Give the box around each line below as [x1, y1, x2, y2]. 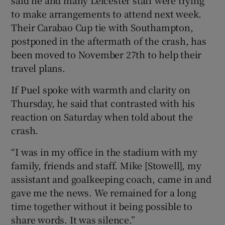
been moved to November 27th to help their [11, 47, 202, 61]
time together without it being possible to [11, 199, 193, 212]
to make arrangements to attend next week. [11, 7, 202, 20]
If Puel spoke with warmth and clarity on [11, 82, 190, 96]
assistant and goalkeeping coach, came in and [11, 172, 211, 185]
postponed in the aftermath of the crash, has [11, 34, 206, 47]
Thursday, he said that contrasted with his [11, 96, 195, 109]
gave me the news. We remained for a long [11, 185, 196, 199]
